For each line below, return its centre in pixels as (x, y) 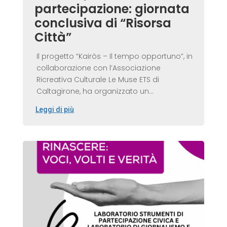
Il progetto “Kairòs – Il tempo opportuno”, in (114, 56)
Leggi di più (54, 109)
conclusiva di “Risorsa (103, 23)
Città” (53, 37)
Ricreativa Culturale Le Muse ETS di (98, 79)
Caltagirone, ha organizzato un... (95, 91)
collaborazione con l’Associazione (98, 68)
